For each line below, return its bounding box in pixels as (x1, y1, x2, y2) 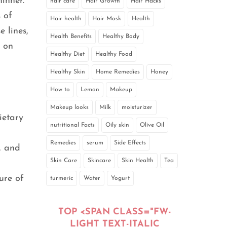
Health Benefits (50, 33, 92, 40)
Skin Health (122, 158, 154, 164)
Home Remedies (96, 69, 140, 75)
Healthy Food (95, 51, 132, 58)
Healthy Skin (50, 69, 85, 75)
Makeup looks (50, 104, 89, 111)
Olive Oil (140, 122, 164, 129)
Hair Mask (92, 16, 121, 22)
